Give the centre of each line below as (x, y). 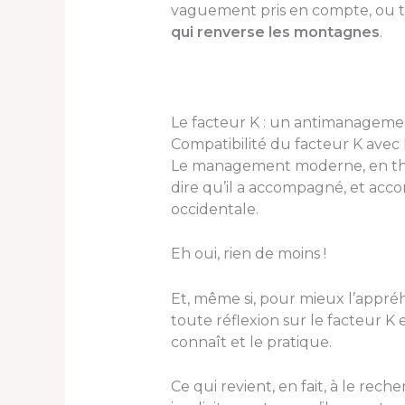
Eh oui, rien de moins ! (248, 254)
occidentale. (214, 209)
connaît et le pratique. (251, 342)
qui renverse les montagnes (275, 33)
